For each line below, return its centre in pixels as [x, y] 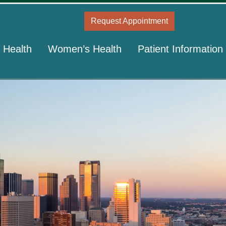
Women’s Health [85, 49]
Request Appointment [129, 21]
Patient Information [180, 49]
